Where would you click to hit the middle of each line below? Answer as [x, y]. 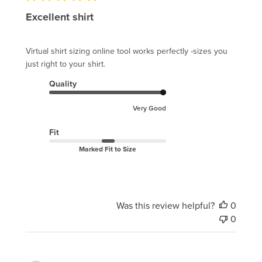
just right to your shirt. [65, 64]
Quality [63, 84]
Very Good [149, 108]
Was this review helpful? [166, 206]
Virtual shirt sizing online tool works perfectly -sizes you [127, 51]
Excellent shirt [60, 17]
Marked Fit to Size [108, 149]
